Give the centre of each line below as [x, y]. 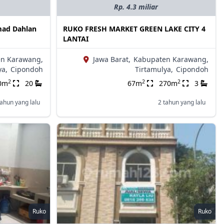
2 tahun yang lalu [181, 102]
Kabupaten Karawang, [171, 59]
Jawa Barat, [111, 59]
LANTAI [75, 39]
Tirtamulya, [154, 69]
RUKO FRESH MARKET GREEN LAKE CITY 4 [134, 29]
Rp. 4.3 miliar [136, 7]
